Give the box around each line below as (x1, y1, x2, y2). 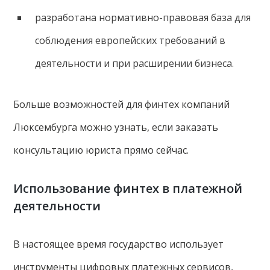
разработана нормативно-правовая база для (34, 10, 251, 24)
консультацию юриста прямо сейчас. (13, 143, 204, 157)
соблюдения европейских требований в (34, 33, 225, 47)
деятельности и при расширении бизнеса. (34, 56, 236, 70)
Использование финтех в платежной (13, 180, 243, 196)
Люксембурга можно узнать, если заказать (13, 120, 219, 134)
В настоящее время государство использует (13, 237, 224, 251)
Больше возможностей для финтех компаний (13, 97, 230, 111)
